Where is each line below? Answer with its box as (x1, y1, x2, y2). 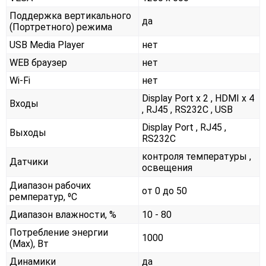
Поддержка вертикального (9, 10, 131, 22)
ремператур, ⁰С (9, 191, 77, 203)
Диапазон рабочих (9, 180, 91, 192)
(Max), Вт (9, 238, 49, 250)
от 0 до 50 (142, 185, 187, 197)
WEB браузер (9, 57, 67, 69)
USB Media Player (9, 39, 84, 51)
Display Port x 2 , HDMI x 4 (142, 93, 254, 104)
